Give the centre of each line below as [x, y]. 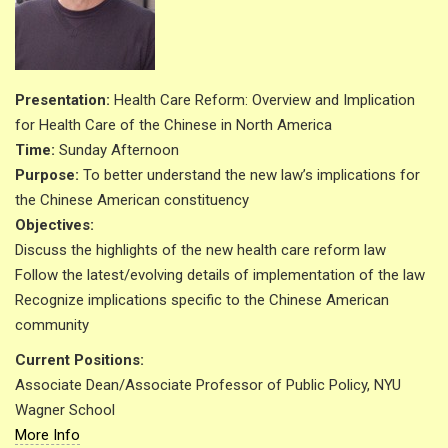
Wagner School [65, 410]
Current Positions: [79, 360]
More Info [47, 435]
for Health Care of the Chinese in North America [173, 125]
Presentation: [64, 100]
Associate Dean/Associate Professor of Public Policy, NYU [208, 385]
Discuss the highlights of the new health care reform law [206, 250]
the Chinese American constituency [132, 200]
